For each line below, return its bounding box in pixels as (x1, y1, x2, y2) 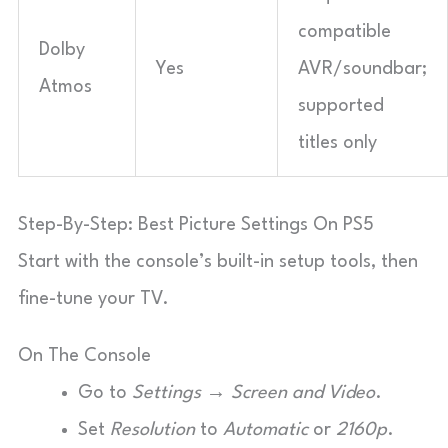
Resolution (110, 420, 195, 439)
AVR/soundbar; (298, 59, 427, 78)
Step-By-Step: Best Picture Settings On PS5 (18, 215, 374, 234)
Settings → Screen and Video (132, 383, 375, 402)
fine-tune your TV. (18, 289, 169, 308)
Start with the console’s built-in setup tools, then (18, 252, 418, 271)
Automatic (223, 420, 308, 439)
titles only (298, 133, 377, 152)
